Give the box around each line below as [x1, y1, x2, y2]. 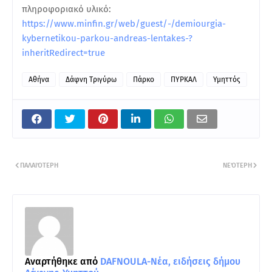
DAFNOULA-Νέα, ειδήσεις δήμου [98, 255, 240, 267]
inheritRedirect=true [22, 47, 105, 58]
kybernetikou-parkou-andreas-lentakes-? [22, 32, 192, 44]
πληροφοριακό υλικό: [22, 3, 111, 15]
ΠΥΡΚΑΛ [171, 75, 197, 84]
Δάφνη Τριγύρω [66, 75, 117, 84]
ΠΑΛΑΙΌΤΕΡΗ [20, 161, 58, 169]
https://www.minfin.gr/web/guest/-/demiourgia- [22, 18, 226, 29]
